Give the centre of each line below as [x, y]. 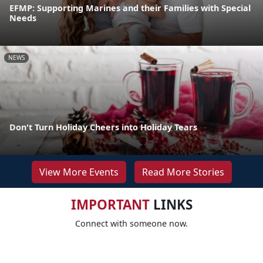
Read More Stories [183, 172]
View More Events [79, 172]
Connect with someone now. [131, 223]
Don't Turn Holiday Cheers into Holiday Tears [103, 127]
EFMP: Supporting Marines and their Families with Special [130, 8]
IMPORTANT [110, 204]
